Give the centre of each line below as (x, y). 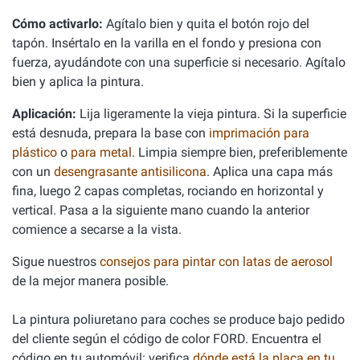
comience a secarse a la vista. (97, 229)
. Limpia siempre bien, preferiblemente (239, 152)
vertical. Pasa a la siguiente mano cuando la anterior (161, 210)
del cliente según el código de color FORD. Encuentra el (167, 339)
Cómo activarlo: (57, 24)
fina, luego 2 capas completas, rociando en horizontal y (168, 191)
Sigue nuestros (56, 262)
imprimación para (259, 133)
